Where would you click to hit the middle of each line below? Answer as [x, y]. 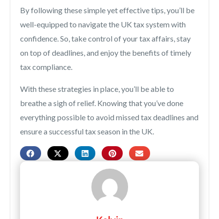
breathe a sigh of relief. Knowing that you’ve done [102, 103]
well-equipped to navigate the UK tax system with [103, 24]
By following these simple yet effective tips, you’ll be [107, 10]
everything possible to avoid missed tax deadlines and [109, 117]
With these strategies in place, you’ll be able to [97, 89]
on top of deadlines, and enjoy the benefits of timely [106, 53]
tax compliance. [46, 67]
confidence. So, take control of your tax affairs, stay [105, 39]
